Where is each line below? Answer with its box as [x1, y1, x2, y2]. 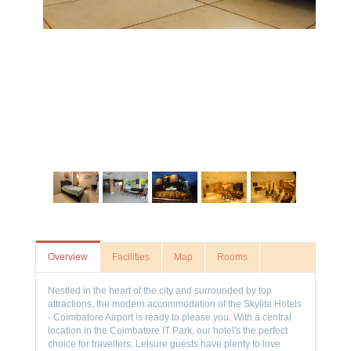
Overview [48, 251, 88, 262]
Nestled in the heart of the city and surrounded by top [48, 285, 272, 296]
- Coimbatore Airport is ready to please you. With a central [48, 312, 291, 323]
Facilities [112, 251, 150, 262]
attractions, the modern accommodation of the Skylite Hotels [48, 299, 302, 309]
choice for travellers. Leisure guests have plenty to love [48, 338, 280, 349]
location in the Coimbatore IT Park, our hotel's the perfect [48, 325, 288, 336]
